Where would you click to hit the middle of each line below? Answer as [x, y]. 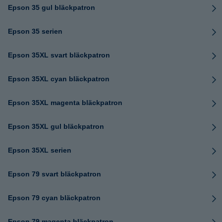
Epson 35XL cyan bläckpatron [59, 79]
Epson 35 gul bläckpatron [52, 7]
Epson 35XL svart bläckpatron [59, 55]
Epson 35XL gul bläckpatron [56, 126]
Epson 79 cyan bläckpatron [54, 198]
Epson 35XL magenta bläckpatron [65, 103]
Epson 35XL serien [40, 150]
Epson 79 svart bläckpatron [55, 174]
